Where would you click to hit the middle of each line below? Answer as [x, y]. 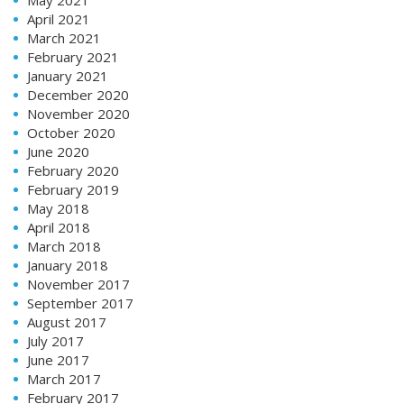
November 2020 [78, 114]
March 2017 [64, 379]
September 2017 [80, 303]
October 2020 [71, 133]
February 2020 [73, 171]
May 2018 [58, 209]
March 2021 [64, 38]
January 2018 [68, 266]
